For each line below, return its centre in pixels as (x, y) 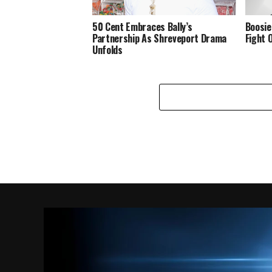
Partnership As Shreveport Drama (160, 38)
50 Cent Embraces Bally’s (142, 26)
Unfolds (107, 49)
